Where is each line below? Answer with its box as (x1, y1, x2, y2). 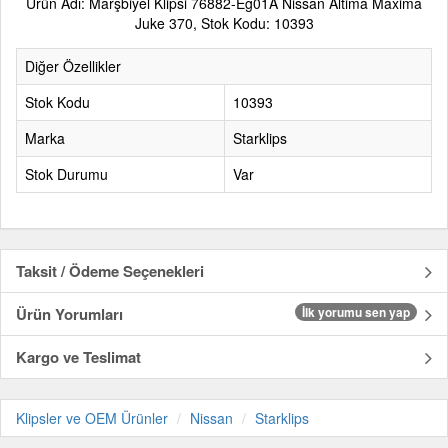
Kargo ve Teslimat (16, 346, 141, 369)
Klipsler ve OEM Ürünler (16, 408, 168, 429)
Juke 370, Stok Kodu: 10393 (134, 13, 314, 34)
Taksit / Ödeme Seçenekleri (16, 260, 204, 283)
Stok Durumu (25, 164, 108, 185)
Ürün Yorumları (16, 303, 123, 326)
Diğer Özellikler (25, 56, 121, 77)
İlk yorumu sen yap (302, 303, 410, 322)
